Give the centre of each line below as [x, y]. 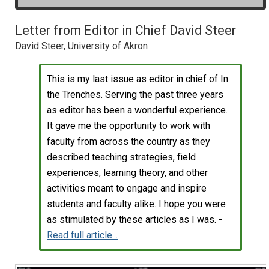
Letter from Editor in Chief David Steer [125, 30]
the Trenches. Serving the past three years [135, 94]
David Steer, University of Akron [81, 46]
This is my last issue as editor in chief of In [138, 79]
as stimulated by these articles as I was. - [134, 219]
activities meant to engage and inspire [127, 188]
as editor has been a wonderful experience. [137, 110]
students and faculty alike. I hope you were [136, 204]
